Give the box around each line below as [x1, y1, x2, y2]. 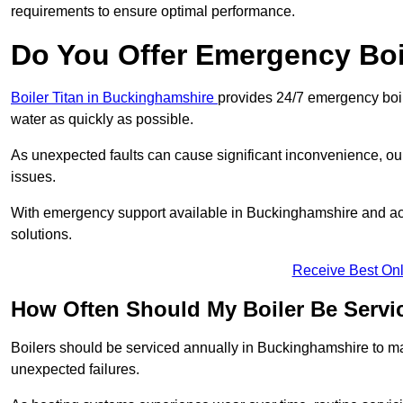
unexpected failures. [11, 362, 143, 378]
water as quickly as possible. [11, 112, 197, 128]
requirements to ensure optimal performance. [11, 4, 295, 20]
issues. [11, 169, 59, 185]
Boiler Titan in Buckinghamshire [11, 90, 218, 106]
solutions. [11, 227, 72, 243]
